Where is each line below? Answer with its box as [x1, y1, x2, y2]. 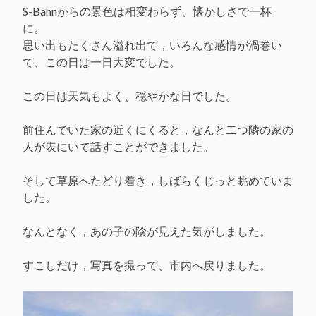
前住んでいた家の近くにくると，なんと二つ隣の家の [23, 123, 293, 137]
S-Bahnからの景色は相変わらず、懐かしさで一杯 [23, 4, 272, 18]
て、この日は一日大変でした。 [23, 55, 181, 69]
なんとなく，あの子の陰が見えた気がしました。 [23, 224, 271, 238]
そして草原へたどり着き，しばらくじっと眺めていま [23, 174, 293, 188]
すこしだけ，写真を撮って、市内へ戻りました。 [23, 258, 271, 272]
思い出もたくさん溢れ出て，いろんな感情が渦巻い [23, 38, 282, 52]
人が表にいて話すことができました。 [23, 140, 214, 154]
